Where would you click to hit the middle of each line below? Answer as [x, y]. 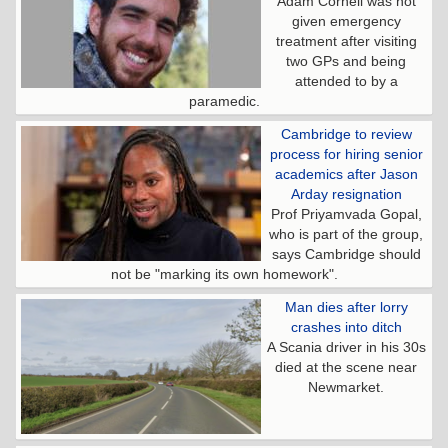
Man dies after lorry [346, 307]
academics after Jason [346, 174]
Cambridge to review [346, 134]
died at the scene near [346, 367]
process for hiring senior [346, 154]
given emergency [346, 21]
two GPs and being [346, 61]
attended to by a [346, 81]
